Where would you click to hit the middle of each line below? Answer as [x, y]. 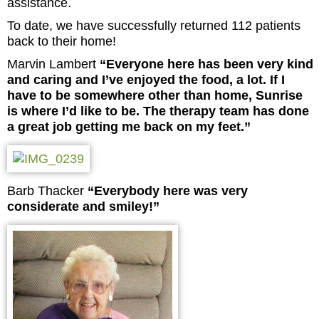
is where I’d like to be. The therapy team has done [158, 111]
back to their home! [62, 41]
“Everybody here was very [168, 190]
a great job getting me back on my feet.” [129, 126]
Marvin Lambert [53, 64]
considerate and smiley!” [114, 206]
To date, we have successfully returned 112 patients [154, 25]
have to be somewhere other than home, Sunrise [155, 95]
